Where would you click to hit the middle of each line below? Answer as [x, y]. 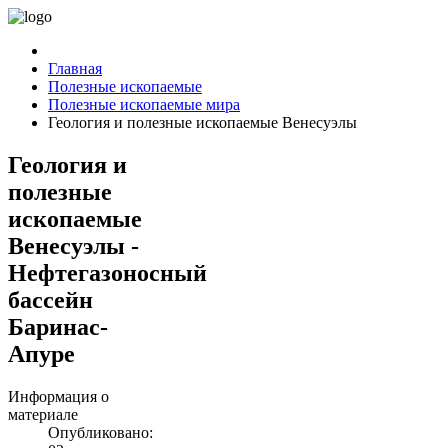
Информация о [58, 396]
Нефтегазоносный [107, 272]
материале [43, 414]
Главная [75, 68]
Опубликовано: [100, 432]
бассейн [50, 299]
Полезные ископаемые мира [144, 104]
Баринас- [58, 326]
